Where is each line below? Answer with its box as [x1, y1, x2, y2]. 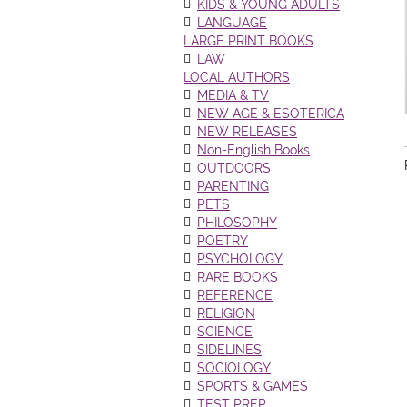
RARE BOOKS [197, 270, 278, 284]
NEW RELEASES [197, 124, 297, 139]
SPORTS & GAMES [197, 379, 308, 393]
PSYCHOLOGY [197, 252, 283, 266]
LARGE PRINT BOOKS [184, 34, 313, 48]
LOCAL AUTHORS [184, 70, 290, 84]
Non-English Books [197, 143, 310, 157]
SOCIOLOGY [197, 361, 271, 375]
